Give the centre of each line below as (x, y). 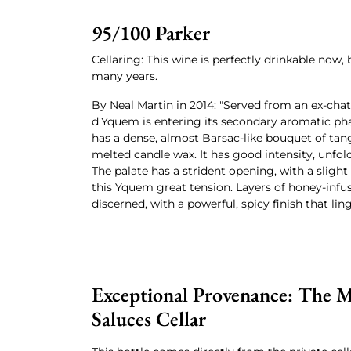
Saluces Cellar (149, 319)
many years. (125, 76)
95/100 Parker (151, 33)
